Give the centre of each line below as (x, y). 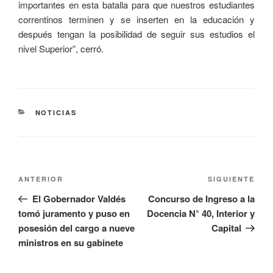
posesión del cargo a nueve (76, 228)
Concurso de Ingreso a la (201, 198)
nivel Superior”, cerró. (61, 49)
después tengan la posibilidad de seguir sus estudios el (136, 34)
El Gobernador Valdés (79, 198)
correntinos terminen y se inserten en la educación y (136, 19)
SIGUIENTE (231, 179)
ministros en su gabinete (71, 242)
